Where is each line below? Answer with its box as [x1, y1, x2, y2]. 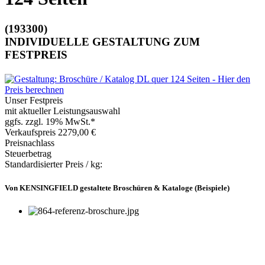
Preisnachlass [5, 138, 54, 148]
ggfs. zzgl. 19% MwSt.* [5, 117, 95, 127]
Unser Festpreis [5, 95, 63, 106]
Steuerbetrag [5, 148, 51, 159]
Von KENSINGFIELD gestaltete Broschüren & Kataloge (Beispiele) [5, 183, 230, 192]
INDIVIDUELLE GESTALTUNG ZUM [5, 35, 200, 48]
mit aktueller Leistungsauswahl [5, 106, 120, 117]
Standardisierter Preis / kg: [5, 159, 102, 170]
